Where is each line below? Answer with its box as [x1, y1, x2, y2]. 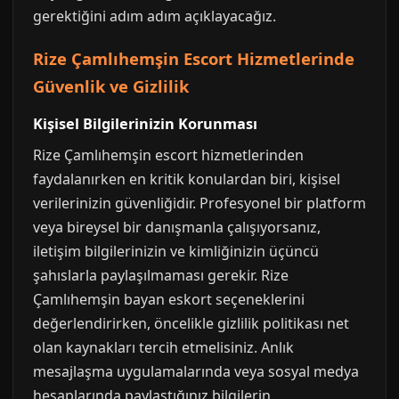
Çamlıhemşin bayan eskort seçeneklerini [33, 289, 305, 309]
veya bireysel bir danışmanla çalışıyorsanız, [33, 217, 321, 237]
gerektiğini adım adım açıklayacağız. [33, 6, 276, 26]
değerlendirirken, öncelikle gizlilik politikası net [33, 313, 349, 333]
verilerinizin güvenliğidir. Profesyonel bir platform [33, 193, 366, 213]
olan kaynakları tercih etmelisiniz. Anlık [33, 338, 294, 357]
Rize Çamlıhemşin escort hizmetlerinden [33, 145, 304, 165]
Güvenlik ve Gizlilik [33, 75, 189, 97]
